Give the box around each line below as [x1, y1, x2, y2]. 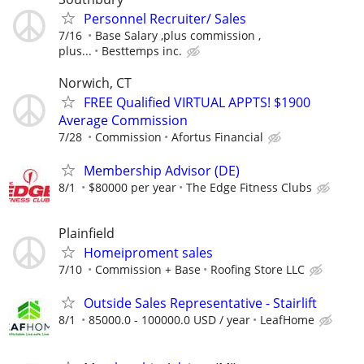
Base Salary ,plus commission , [95, 27, 261, 43]
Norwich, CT [58, 73, 132, 92]
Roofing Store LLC [210, 262, 305, 278]
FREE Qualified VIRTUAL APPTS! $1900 [84, 93, 310, 111]
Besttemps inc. [102, 42, 182, 58]
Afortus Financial [171, 128, 263, 145]
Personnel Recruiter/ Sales [84, 9, 246, 28]
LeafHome [260, 312, 314, 328]
